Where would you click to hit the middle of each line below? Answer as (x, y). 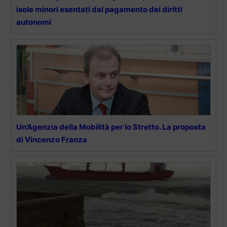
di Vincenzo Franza (52, 139)
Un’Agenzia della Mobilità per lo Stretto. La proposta (111, 127)
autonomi (34, 22)
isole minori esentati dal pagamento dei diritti (99, 9)
